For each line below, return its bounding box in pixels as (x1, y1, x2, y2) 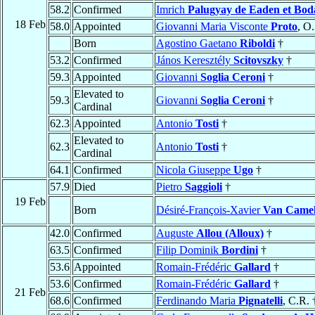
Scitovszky (233, 54, 283, 67)
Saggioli (185, 181, 222, 193)
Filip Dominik (156, 244, 221, 257)
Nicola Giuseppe (156, 164, 233, 176)
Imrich (156, 4, 188, 16)
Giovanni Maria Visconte (156, 20, 271, 33)
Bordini (221, 244, 258, 257)
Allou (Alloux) (196, 227, 264, 240)
